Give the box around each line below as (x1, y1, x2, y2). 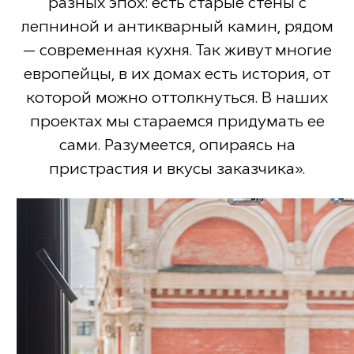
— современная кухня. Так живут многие (22, 41, 332, 59)
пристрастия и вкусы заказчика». (49, 160, 305, 178)
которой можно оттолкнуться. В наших (26, 88, 328, 107)
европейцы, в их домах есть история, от (24, 65, 330, 83)
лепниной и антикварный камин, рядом (21, 17, 333, 36)
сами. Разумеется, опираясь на (58, 136, 296, 154)
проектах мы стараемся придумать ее (29, 112, 325, 130)
